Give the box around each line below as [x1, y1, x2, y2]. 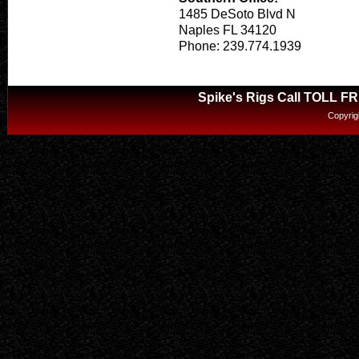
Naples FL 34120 [179, 23, 276, 38]
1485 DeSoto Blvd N [179, 7, 296, 22]
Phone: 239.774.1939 [179, 39, 301, 54]
